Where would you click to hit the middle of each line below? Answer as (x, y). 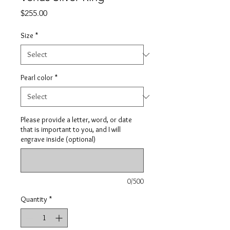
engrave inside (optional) (58, 139)
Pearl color (37, 78)
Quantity (34, 199)
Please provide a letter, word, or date (76, 120)
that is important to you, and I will (71, 130)
